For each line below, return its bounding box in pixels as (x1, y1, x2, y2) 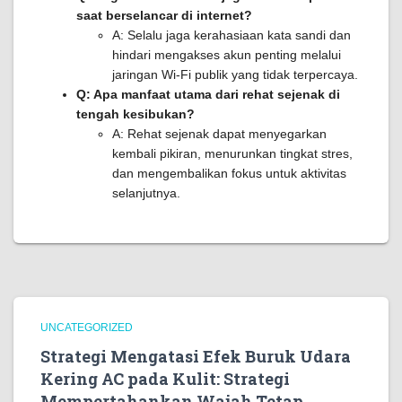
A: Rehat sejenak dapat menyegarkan (112, 127, 327, 141)
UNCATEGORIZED (40, 321, 133, 334)
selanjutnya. (112, 186, 180, 200)
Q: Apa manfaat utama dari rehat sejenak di (76, 87, 340, 101)
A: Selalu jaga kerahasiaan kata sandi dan (112, 28, 351, 42)
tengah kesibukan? (76, 107, 195, 121)
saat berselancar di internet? (76, 8, 252, 22)
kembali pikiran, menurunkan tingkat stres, (112, 146, 353, 161)
